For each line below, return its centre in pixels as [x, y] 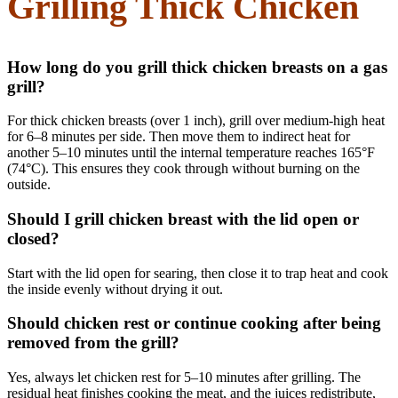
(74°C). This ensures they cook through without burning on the [183, 169]
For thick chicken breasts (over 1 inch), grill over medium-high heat [196, 121]
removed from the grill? [93, 343]
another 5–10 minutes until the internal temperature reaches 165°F [191, 153]
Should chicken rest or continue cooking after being [194, 323]
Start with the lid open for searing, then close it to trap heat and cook [198, 273]
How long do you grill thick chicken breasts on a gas [197, 67]
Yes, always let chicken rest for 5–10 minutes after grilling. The [184, 378]
